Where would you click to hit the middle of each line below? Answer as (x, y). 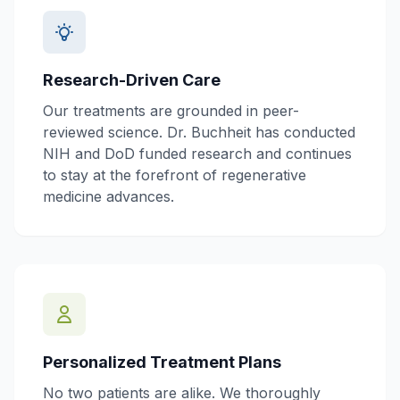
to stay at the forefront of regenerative (175, 175)
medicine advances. (108, 196)
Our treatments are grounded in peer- (171, 110)
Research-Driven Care (132, 79)
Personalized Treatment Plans (162, 362)
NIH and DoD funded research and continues (197, 153)
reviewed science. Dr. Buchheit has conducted (199, 132)
